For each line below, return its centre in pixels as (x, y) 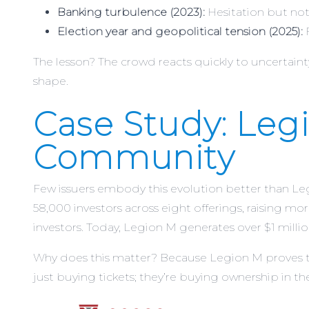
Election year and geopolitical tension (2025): (180, 32)
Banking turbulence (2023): (131, 12)
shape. (51, 81)
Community (134, 158)
